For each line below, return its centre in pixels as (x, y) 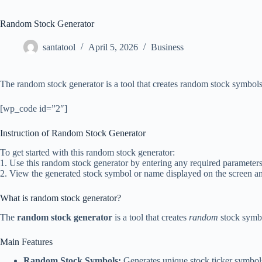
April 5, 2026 (113, 47)
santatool (59, 47)
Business (167, 47)
